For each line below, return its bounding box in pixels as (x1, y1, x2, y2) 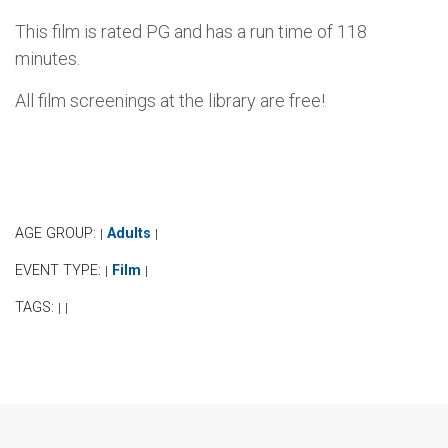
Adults (107, 224, 151, 242)
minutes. (15, 47, 80, 69)
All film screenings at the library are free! (15, 89, 325, 111)
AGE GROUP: (15, 224, 100, 242)
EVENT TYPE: (15, 261, 105, 279)
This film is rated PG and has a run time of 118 (15, 20, 367, 42)
